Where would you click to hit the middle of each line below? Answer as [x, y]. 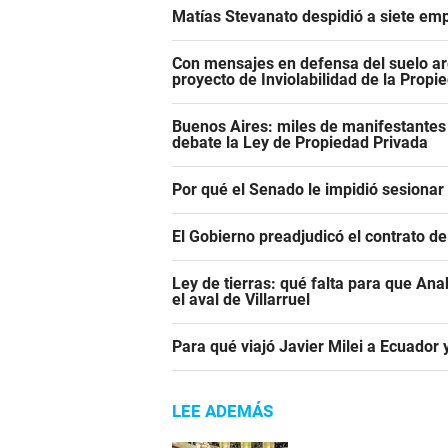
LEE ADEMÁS [222, 411]
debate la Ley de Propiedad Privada [300, 143]
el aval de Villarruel [241, 300]
